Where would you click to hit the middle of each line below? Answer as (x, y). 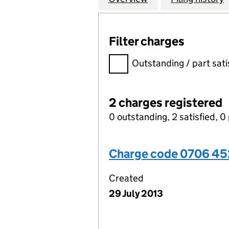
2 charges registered (166, 102)
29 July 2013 (136, 193)
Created (126, 178)
